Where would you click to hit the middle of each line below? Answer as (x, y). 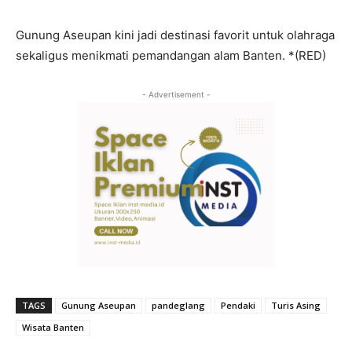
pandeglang (178, 305)
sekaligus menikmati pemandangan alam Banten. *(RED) (171, 56)
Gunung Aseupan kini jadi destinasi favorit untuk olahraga (175, 35)
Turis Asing (296, 305)
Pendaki (238, 305)
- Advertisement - (176, 95)
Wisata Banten (53, 327)
